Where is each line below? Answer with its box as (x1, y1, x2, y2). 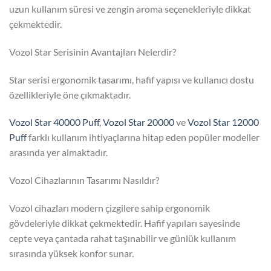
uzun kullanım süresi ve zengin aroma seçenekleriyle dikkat (9, 2, 251, 15)
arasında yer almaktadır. (9, 146, 108, 158)
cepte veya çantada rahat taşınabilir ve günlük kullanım (9, 232, 236, 244)
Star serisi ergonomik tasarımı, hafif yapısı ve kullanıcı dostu (9, 73, 254, 85)
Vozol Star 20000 (103, 116, 174, 128)
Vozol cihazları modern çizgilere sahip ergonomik (9, 201, 210, 214)
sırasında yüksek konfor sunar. (9, 247, 134, 259)
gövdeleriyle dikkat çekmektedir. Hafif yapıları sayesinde (9, 217, 240, 229)
